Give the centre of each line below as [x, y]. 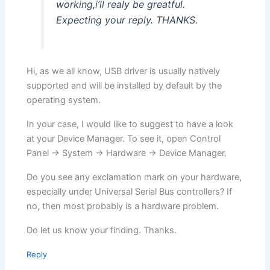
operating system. [64, 100]
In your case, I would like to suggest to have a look [130, 124]
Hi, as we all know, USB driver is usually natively [124, 71]
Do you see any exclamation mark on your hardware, [134, 177]
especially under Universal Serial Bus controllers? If [130, 191]
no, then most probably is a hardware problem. [123, 206]
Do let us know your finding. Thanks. [102, 230]
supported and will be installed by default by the [124, 85]
